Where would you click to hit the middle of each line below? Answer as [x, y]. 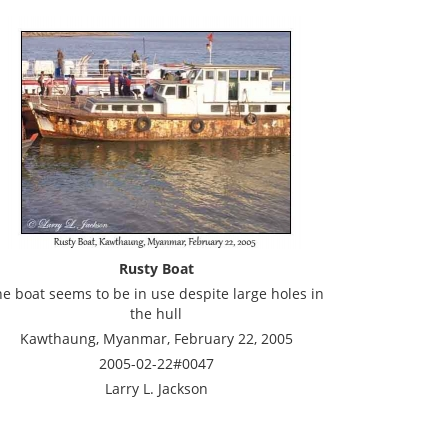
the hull [156, 313]
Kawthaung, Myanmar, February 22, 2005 [156, 338]
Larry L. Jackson [156, 388]
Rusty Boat [156, 268]
